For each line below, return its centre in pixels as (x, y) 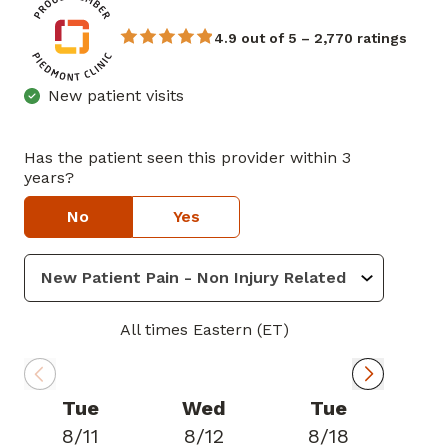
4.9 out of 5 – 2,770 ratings (310, 38)
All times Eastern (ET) (204, 329)
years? (49, 177)
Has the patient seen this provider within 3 (187, 157)
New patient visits (116, 95)
